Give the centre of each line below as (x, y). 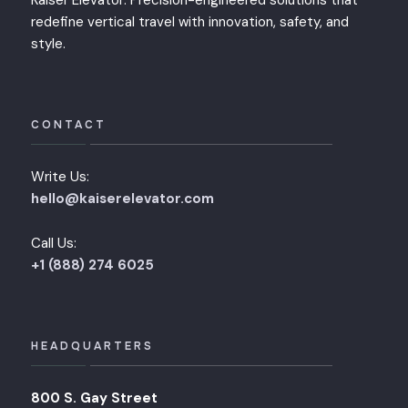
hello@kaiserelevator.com (122, 199)
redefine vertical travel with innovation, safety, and (190, 22)
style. (48, 44)
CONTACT (69, 125)
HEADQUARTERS (92, 347)
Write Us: (60, 177)
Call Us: (54, 244)
